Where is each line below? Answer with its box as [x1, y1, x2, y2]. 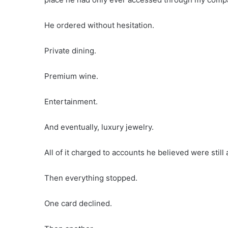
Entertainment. [44, 97, 98, 107]
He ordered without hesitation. [44, 20, 154, 31]
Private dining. [44, 46, 96, 56]
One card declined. [44, 198, 112, 209]
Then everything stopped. [44, 173, 137, 183]
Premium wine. [44, 71, 98, 81]
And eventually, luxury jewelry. [44, 122, 154, 132]
